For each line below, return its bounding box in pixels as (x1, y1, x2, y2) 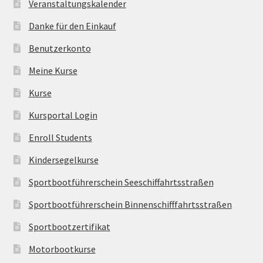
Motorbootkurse (28, 243, 96, 255)
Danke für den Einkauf (28, 20, 116, 32)
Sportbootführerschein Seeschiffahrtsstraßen (28, 176, 214, 188)
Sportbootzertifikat (28, 221, 110, 233)
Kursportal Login (28, 109, 97, 122)
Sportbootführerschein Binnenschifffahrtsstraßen (28, 198, 232, 211)
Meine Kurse (28, 65, 77, 77)
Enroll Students (28, 131, 92, 144)
